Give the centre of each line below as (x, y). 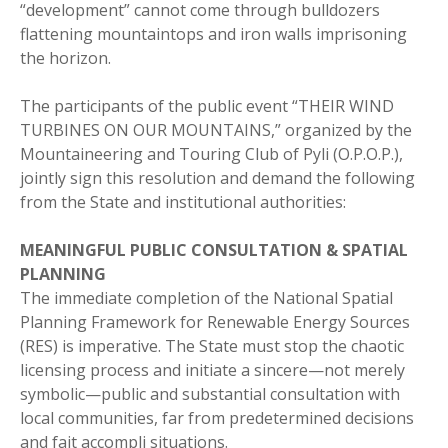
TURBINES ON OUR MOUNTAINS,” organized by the (216, 129)
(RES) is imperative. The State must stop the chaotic (212, 345)
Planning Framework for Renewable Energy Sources (215, 321)
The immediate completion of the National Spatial (206, 297)
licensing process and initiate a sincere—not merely (212, 369)
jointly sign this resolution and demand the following (217, 177)
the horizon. (65, 57)
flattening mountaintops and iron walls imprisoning (213, 33)
